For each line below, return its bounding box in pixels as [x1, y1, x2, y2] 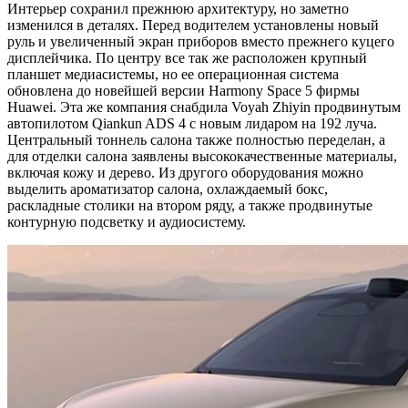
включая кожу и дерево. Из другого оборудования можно [7, 164, 363, 180]
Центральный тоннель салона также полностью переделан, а [7, 131, 385, 148]
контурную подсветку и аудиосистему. [7, 213, 246, 229]
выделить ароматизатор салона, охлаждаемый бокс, [7, 180, 328, 197]
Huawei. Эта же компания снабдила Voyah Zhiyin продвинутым [7, 98, 401, 115]
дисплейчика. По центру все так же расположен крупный [7, 49, 367, 66]
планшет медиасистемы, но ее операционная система [7, 66, 339, 82]
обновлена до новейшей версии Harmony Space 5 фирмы [7, 82, 360, 98]
